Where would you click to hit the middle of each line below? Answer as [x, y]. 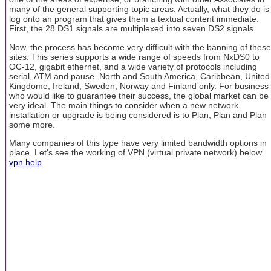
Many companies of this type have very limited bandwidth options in [138, 142]
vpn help [25, 162]
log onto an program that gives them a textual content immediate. [134, 19]
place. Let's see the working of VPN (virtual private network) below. [136, 152]
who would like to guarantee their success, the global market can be [139, 95]
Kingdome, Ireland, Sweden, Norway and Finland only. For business [139, 86]
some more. [32, 124]
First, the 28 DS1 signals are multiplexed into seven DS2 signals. [132, 29]
